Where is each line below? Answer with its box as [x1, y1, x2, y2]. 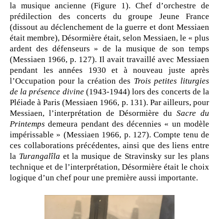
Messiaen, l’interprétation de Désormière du [10, 109, 176, 118]
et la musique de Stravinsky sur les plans [60, 152, 210, 161]
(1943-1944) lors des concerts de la [84, 87, 210, 96]
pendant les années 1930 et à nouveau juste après [10, 66, 209, 75]
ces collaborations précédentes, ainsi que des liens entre [10, 141, 209, 150]
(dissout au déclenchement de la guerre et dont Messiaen [10, 22, 209, 32]
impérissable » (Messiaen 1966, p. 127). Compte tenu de [10, 130, 209, 139]
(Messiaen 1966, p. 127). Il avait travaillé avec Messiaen [10, 55, 209, 64]
